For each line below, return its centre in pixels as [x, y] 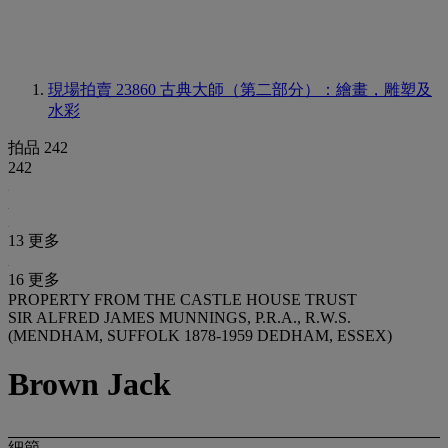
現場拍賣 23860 [104, 89]
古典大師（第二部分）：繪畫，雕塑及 [296, 89]
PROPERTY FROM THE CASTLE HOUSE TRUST [182, 299]
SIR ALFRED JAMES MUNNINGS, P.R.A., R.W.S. [179, 317]
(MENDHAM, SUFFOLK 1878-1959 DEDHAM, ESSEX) [200, 335]
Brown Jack [89, 384]
